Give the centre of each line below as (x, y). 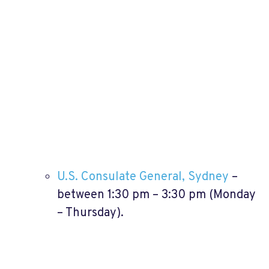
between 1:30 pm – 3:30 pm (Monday (156, 195)
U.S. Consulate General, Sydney (143, 177)
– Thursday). (90, 213)
